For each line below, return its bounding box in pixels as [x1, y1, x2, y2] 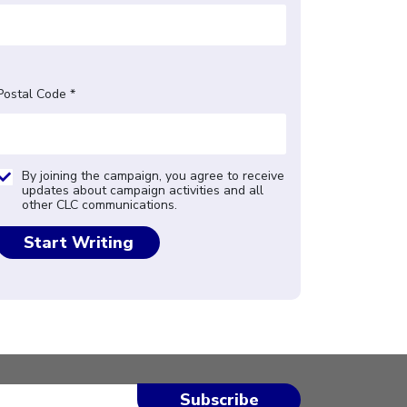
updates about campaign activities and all [22, 181, 263, 199]
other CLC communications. [22, 195, 177, 213]
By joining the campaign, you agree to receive [22, 166, 284, 184]
